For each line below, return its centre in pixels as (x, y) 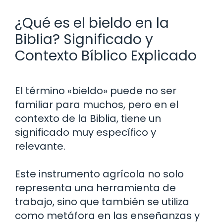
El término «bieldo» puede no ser (96, 90)
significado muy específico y (85, 132)
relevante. (40, 146)
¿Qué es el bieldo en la (92, 23)
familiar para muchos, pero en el (97, 104)
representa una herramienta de (95, 188)
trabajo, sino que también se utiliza (102, 201)
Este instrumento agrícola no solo (99, 174)
